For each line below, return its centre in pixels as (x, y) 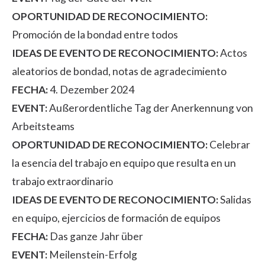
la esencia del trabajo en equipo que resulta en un (124, 163)
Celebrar (229, 144)
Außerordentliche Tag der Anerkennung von (150, 108)
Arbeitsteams (43, 126)
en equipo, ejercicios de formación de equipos (116, 218)
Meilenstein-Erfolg (92, 254)
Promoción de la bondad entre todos (95, 34)
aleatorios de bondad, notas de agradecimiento (119, 71)
